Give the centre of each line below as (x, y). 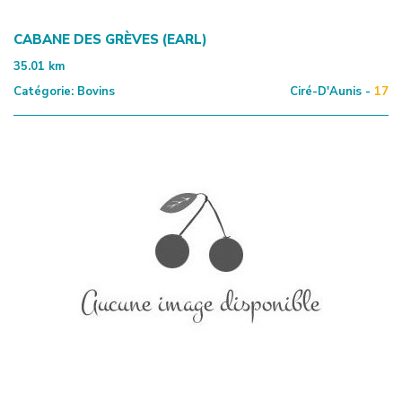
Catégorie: (44, 91)
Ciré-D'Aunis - (330, 91)
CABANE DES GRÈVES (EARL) (110, 39)
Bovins (94, 91)
